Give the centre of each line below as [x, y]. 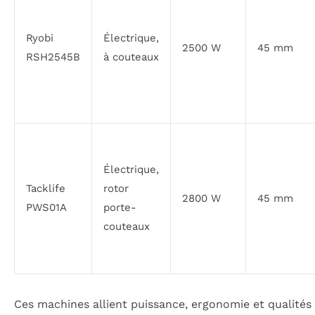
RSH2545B [53, 57]
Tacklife [46, 188]
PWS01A [46, 207]
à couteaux [131, 57]
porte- [120, 207]
